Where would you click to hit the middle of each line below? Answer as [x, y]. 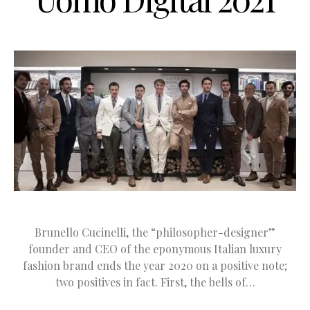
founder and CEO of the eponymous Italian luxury [155, 248]
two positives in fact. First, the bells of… [155, 282]
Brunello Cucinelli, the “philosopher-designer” [155, 232]
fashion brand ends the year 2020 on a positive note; [155, 265]
